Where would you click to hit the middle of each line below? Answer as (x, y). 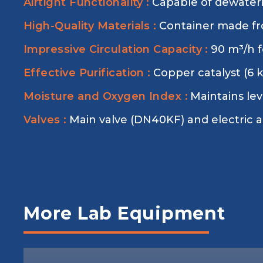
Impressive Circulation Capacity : (116, 49)
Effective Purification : (87, 73)
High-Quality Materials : (90, 26)
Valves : (45, 120)
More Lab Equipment (124, 213)
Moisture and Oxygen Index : (106, 96)
